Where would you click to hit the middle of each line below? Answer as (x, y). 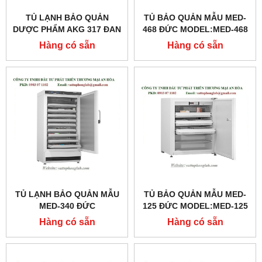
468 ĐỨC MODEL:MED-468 (195, 30)
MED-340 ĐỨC (67, 206)
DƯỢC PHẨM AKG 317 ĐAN (67, 30)
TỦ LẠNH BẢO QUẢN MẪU (67, 194)
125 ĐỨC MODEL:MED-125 (195, 206)
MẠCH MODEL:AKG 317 (67, 41)
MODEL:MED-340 (67, 218)
